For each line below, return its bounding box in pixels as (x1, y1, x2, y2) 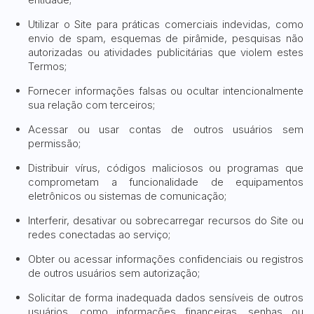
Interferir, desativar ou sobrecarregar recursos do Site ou (28, 214, 303, 227)
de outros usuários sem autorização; (28, 266, 200, 280)
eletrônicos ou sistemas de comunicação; (28, 189, 226, 203)
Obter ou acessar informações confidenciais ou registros (28, 252, 303, 266)
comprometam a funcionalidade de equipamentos (28, 175, 303, 189)
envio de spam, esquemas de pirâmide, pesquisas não (28, 32, 303, 45)
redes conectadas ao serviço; (28, 228, 170, 241)
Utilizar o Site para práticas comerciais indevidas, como (28, 18, 303, 31)
